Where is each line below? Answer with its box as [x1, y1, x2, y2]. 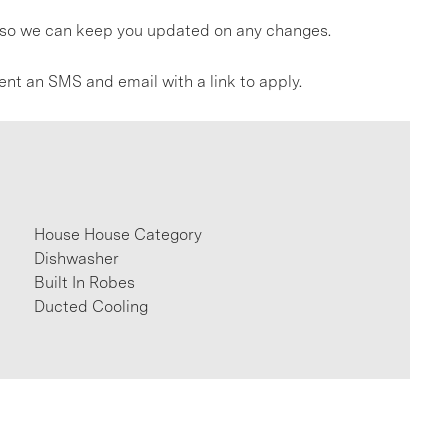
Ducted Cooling [34, 297, 149, 316]
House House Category [34, 225, 203, 244]
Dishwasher [34, 249, 120, 268]
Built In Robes [34, 273, 136, 292]
